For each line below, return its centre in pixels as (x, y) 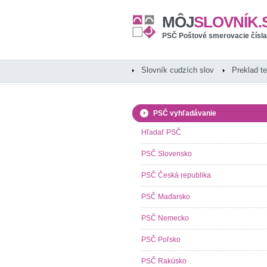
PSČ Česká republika (176, 175)
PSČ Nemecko (165, 218)
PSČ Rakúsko (164, 261)
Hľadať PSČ (161, 132)
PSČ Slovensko (167, 154)
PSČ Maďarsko (166, 197)
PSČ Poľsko (161, 240)
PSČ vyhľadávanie (185, 113)
